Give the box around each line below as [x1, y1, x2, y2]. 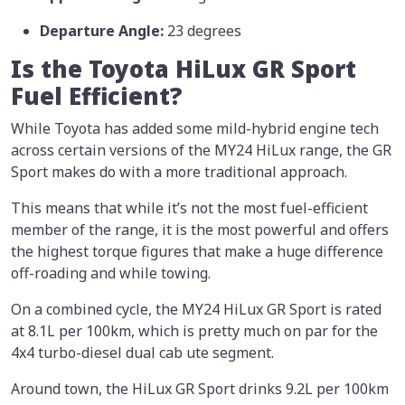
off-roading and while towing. [11, 262, 211, 283]
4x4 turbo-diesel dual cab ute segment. [11, 342, 274, 363]
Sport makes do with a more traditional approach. [11, 161, 347, 182]
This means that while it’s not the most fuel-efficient [11, 197, 368, 218]
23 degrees [167, 20, 241, 41]
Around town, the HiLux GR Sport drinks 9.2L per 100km [11, 378, 389, 399]
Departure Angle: [40, 20, 167, 41]
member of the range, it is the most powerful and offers [11, 219, 389, 240]
